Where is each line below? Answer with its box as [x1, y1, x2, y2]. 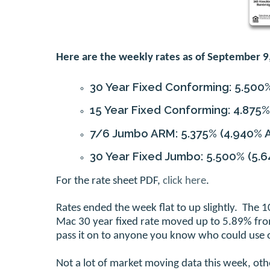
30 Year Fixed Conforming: [90, 80, 234, 93]
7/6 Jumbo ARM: [90, 126, 181, 140]
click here [163, 175, 206, 187]
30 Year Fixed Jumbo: [90, 149, 206, 163]
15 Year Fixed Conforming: [90, 103, 233, 117]
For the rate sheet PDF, [56, 175, 163, 187]
